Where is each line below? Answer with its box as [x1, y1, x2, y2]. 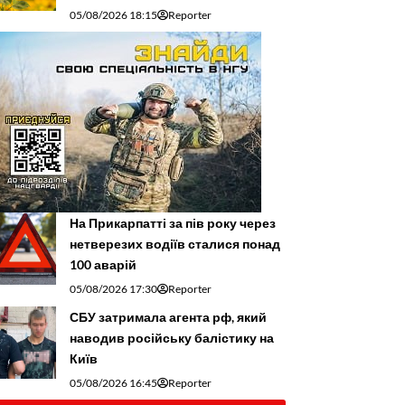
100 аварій [70, 257, 137, 273]
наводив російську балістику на [70, 330, 274, 346]
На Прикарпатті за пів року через [70, 215, 276, 231]
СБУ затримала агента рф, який [70, 309, 267, 325]
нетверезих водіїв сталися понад [70, 236, 280, 252]
